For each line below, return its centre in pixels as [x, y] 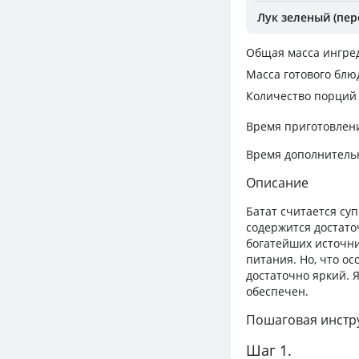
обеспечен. [277, 292]
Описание [277, 183]
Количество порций [301, 95]
